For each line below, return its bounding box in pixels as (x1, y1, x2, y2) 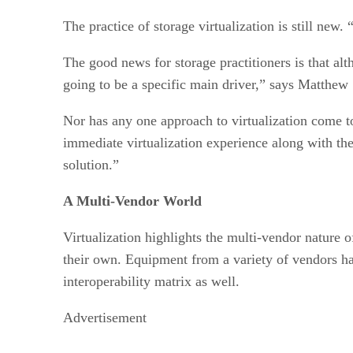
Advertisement (63, 309, 147, 325)
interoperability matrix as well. (63, 273, 240, 289)
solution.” (63, 156, 119, 173)
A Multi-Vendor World (63, 192, 202, 209)
